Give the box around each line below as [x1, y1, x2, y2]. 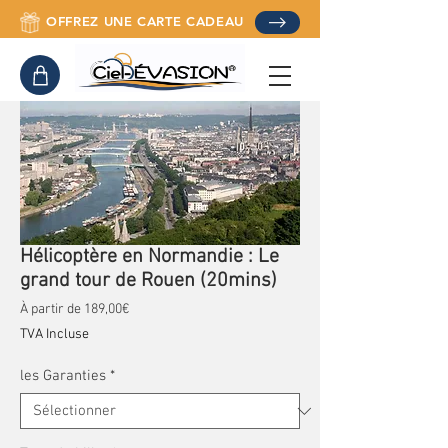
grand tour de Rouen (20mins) [20, 269, 277, 293]
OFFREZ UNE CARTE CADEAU [46, 13, 244, 29]
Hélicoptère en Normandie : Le [20, 245, 279, 269]
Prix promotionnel [128, 300, 234, 317]
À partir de [20, 301, 84, 318]
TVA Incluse [20, 326, 89, 343]
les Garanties [20, 367, 106, 385]
